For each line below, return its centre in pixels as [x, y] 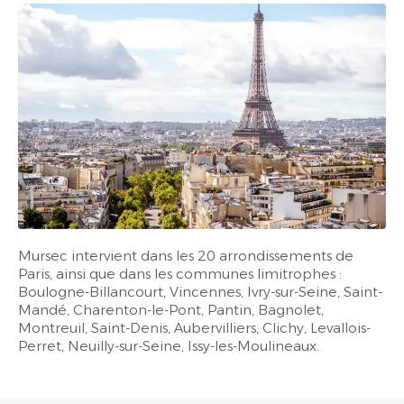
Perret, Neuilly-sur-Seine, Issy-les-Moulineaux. [169, 346]
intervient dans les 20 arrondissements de [211, 256]
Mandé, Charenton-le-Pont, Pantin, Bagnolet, [171, 310]
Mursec [43, 256]
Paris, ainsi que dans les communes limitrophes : [180, 274]
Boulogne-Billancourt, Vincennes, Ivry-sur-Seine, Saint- [200, 292]
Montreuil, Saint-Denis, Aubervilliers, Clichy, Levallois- [194, 328]
